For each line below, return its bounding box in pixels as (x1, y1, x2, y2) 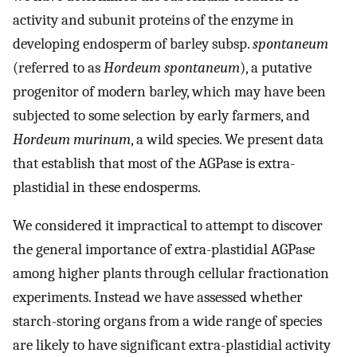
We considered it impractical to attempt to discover (13, 217, 323, 235)
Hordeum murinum (13, 130, 131, 148)
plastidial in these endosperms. (13, 178, 201, 196)
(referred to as (13, 58, 104, 76)
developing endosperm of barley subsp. (13, 34, 253, 53)
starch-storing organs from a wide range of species (13, 312, 322, 331)
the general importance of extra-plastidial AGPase (13, 241, 315, 259)
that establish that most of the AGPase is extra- (13, 154, 295, 172)
